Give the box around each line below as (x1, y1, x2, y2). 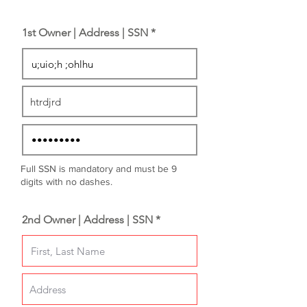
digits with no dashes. (21, 176, 112, 187)
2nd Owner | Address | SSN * (22, 213, 160, 226)
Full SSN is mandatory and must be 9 (21, 163, 177, 174)
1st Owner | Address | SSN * (22, 26, 156, 39)
